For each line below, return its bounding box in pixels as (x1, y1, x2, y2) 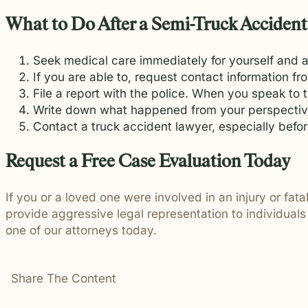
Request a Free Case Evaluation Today (5, 153, 290, 171)
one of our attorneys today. (5, 223, 157, 238)
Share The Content (11, 271, 116, 286)
